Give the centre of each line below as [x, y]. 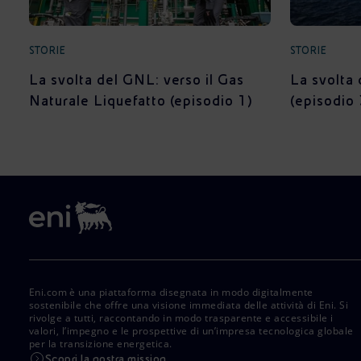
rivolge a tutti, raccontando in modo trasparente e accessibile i [181, 318]
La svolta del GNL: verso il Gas [137, 79]
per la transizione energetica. [101, 344]
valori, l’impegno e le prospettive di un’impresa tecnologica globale [191, 331]
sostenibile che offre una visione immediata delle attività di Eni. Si [189, 305]
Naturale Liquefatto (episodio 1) [141, 100]
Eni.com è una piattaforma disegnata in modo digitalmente [171, 292]
